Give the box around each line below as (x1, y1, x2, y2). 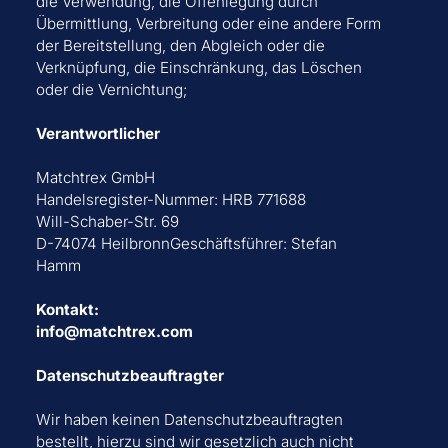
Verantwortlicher (35, 124, 160, 144)
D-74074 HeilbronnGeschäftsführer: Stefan (35, 234, 337, 254)
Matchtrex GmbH (35, 168, 155, 188)
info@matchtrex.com (35, 322, 193, 342)
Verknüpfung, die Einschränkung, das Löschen (35, 58, 362, 78)
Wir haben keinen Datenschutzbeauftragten (35, 410, 343, 430)
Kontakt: (35, 300, 99, 320)
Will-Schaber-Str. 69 (35, 212, 179, 232)
